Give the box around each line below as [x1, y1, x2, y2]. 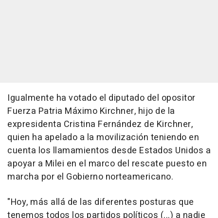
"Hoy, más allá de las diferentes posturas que [7, 196, 194, 209]
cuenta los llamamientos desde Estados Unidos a [7, 144, 211, 158]
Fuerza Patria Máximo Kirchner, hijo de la [7, 105, 175, 118]
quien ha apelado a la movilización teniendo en [7, 131, 199, 145]
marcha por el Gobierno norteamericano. [7, 170, 173, 184]
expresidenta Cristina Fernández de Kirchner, [7, 118, 193, 131]
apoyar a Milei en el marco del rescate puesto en [7, 157, 207, 171]
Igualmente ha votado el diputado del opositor [7, 91, 196, 105]
